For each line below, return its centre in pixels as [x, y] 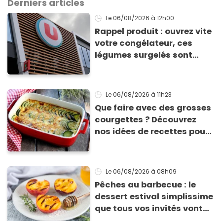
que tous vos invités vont [149, 208]
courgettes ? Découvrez [146, 120]
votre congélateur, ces [144, 43]
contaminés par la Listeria [152, 67]
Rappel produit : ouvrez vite [153, 32]
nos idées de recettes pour [152, 132]
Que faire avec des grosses [153, 108]
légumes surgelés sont [144, 55]
